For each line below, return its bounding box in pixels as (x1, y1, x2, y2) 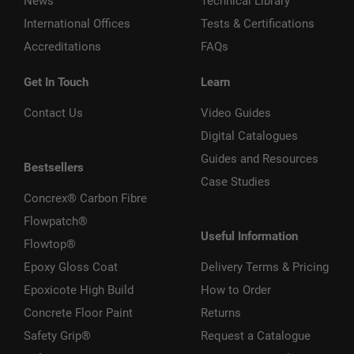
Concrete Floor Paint (24, 305, 133, 320)
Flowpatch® (24, 213, 88, 228)
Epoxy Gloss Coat (24, 259, 118, 274)
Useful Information (201, 228, 298, 243)
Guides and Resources (201, 151, 318, 166)
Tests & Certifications (201, 16, 314, 31)
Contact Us (24, 105, 83, 120)
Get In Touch (24, 74, 88, 89)
